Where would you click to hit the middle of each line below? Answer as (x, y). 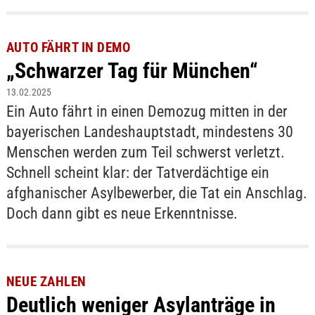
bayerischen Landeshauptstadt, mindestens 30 (149, 132)
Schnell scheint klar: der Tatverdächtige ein (137, 173)
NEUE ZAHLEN (46, 282)
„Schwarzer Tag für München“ (132, 71)
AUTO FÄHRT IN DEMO (68, 48)
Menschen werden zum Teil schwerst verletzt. (145, 153)
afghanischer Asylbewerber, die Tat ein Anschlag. (156, 193)
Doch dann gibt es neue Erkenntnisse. (122, 214)
